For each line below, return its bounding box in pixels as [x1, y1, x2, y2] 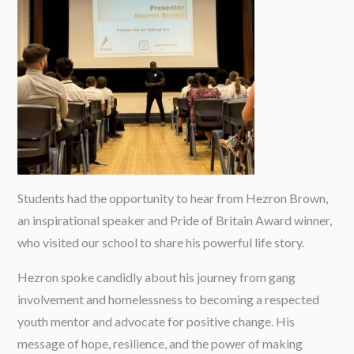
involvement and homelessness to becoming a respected [17, 292, 320, 307]
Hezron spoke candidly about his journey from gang [17, 269, 296, 284]
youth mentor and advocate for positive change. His [17, 314, 296, 329]
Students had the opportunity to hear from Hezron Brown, [17, 190, 329, 205]
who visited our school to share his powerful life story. [17, 235, 305, 250]
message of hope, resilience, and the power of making [17, 336, 303, 351]
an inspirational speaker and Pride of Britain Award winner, [17, 213, 333, 228]
